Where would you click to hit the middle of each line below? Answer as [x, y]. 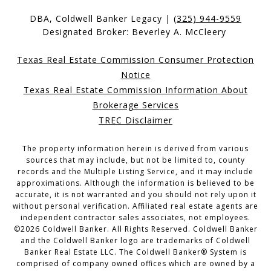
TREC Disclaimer [135, 120]
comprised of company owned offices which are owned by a [135, 263]
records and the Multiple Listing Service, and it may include [135, 171]
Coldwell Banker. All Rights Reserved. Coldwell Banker [149, 229]
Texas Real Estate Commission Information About [135, 90]
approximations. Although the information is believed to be [135, 183]
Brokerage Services [135, 105]
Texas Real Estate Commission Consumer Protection [135, 59]
